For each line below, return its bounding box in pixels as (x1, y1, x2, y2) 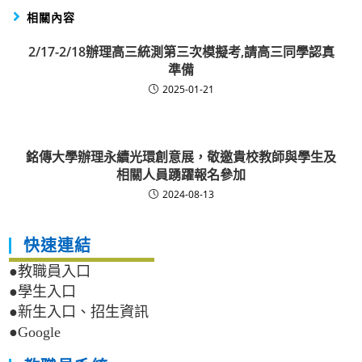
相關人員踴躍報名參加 (116, 165, 246, 183)
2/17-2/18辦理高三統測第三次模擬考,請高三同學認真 (27, 42, 335, 61)
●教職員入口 (9, 263, 91, 280)
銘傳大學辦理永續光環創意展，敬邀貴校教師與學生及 (26, 147, 336, 166)
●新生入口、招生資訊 (9, 303, 149, 320)
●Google (9, 323, 61, 340)
